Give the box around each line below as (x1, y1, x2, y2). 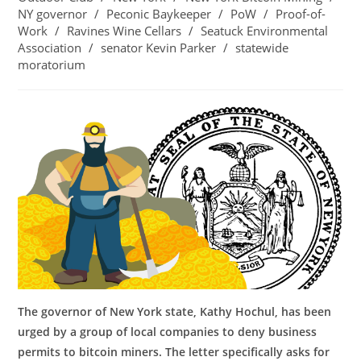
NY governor (18, 6, 88, 22)
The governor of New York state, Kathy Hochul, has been (18, 303, 332, 319)
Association (18, 40, 82, 56)
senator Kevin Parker (101, 40, 217, 56)
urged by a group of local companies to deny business (18, 323, 317, 339)
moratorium (18, 57, 86, 73)
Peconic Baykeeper (106, 6, 212, 22)
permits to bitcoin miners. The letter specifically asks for (18, 343, 330, 359)
